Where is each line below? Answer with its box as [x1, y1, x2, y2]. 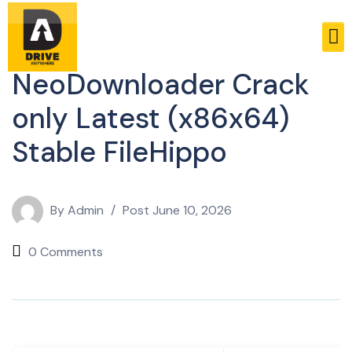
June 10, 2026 [152, 202, 232, 218]
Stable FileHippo [12, 134, 227, 170]
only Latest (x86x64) [12, 100, 289, 137]
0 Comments [28, 243, 103, 260]
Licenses [12, 45, 61, 61]
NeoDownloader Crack [12, 66, 310, 103]
